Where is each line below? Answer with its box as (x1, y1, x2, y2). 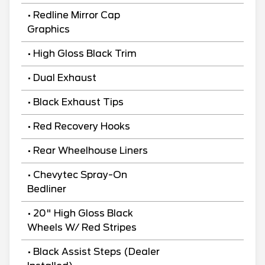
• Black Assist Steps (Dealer (27, 245, 160, 257)
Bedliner (27, 183, 66, 195)
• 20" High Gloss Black (27, 207, 133, 219)
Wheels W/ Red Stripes (27, 221, 137, 233)
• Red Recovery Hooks (27, 120, 130, 132)
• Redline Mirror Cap (27, 9, 120, 21)
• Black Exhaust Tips (27, 96, 124, 108)
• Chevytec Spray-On (27, 169, 127, 180)
